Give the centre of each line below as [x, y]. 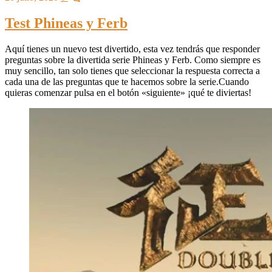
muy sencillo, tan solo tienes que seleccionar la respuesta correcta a [132, 71]
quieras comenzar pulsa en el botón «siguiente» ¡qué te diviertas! [128, 93]
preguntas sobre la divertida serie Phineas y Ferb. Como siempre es [133, 60]
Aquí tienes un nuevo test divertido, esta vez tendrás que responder [132, 49]
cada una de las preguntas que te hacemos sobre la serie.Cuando [127, 82]
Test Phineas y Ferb [66, 23]
